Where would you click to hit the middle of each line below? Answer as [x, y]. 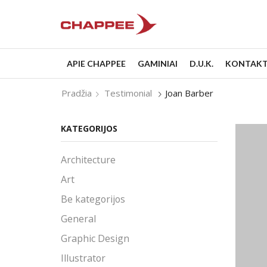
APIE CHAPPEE [96, 63]
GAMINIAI [158, 63]
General [78, 219]
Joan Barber [190, 93]
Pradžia [77, 93]
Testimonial [128, 93]
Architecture [88, 160]
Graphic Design [95, 239]
